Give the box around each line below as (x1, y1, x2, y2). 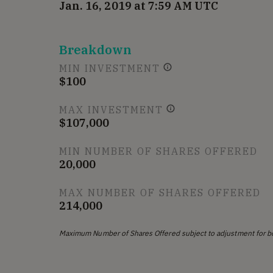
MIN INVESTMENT (59, 62, 160, 74)
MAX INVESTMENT (59, 104, 163, 116)
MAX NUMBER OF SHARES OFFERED (59, 186, 261, 199)
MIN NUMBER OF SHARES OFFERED (59, 145, 258, 157)
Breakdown (59, 41, 132, 58)
